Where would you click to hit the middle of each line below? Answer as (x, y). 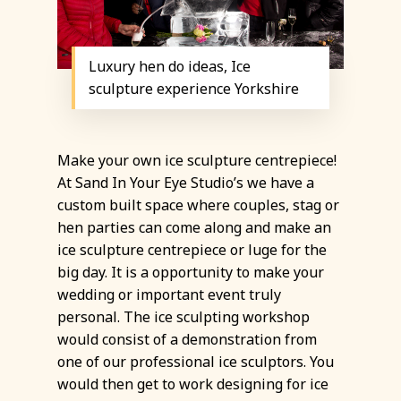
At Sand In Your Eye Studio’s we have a (186, 182)
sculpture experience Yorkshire (194, 88)
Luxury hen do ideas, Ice (170, 66)
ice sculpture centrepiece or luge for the (192, 249)
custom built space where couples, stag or (198, 205)
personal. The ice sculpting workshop (183, 316)
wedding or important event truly (169, 294)
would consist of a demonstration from (187, 339)
